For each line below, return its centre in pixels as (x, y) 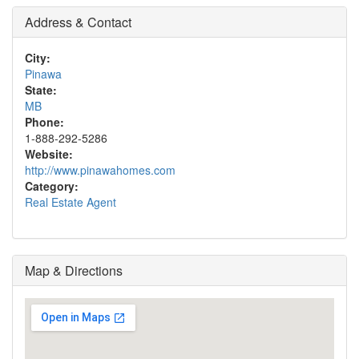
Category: (52, 186)
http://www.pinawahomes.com (100, 170)
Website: (49, 154)
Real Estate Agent (71, 202)
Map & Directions (74, 270)
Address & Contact (78, 22)
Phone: (44, 122)
